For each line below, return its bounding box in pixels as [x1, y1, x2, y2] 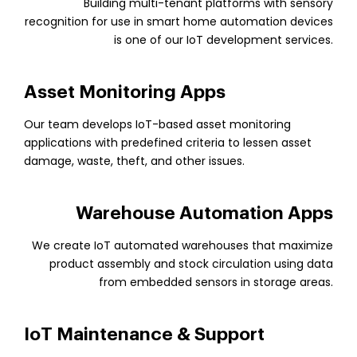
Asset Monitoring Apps [24, 83, 226, 101]
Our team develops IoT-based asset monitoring [24, 116, 291, 132]
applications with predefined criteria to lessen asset [24, 135, 312, 151]
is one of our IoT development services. [114, 32, 333, 48]
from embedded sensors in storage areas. [99, 274, 333, 290]
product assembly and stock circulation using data [49, 256, 333, 272]
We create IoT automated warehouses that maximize [32, 237, 333, 253]
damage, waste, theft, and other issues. [24, 153, 245, 169]
